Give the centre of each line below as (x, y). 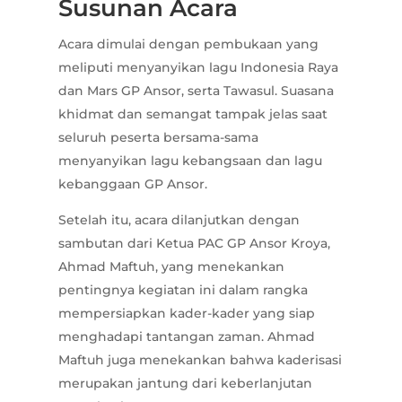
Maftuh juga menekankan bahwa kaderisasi (200, 360)
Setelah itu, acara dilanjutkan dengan (179, 220)
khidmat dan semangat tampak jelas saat (192, 114)
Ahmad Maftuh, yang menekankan (171, 267)
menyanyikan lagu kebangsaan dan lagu (190, 161)
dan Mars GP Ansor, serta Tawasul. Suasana (196, 91)
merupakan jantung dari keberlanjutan (185, 384)
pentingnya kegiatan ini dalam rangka (183, 290)
